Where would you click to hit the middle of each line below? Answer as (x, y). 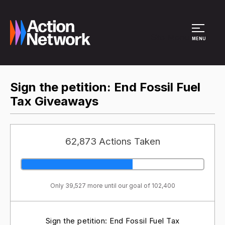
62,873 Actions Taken (113, 141)
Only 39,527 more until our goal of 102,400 (113, 185)
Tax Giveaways (54, 101)
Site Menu (170, 37)
